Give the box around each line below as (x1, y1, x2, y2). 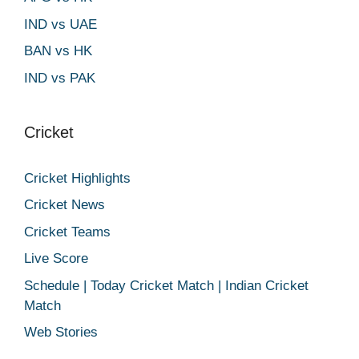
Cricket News (24, 197, 105, 212)
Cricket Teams (24, 224, 111, 240)
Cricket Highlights (24, 170, 131, 186)
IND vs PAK (24, 70, 95, 86)
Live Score (24, 251, 88, 266)
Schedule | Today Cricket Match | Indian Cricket (24, 277, 309, 293)
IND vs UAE (24, 16, 97, 32)
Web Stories (24, 325, 98, 340)
